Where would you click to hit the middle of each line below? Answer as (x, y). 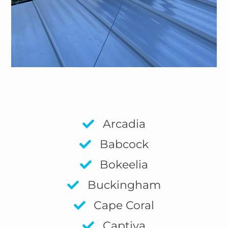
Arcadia (124, 124)
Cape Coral (124, 206)
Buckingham (124, 185)
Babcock (124, 145)
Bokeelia (124, 165)
